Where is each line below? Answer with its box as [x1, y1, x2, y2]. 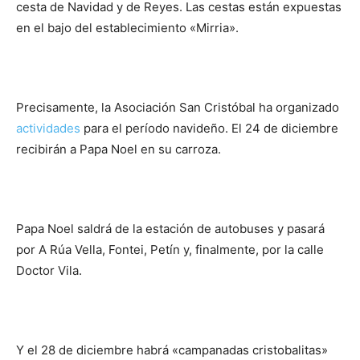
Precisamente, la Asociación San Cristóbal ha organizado [16, 100, 339, 115]
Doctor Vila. [16, 263, 82, 278]
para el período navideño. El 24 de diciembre [84, 121, 338, 136]
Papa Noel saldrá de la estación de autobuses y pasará [16, 221, 325, 236]
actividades [16, 121, 84, 136]
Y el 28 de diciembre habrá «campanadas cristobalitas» [16, 342, 328, 358]
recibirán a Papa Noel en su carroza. [16, 141, 221, 157]
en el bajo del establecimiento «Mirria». [16, 20, 242, 35]
